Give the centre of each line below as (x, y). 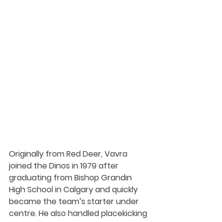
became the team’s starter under (75, 202)
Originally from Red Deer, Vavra (69, 154)
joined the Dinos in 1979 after (65, 166)
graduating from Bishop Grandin (71, 178)
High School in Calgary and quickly (74, 190)
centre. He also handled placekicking (79, 214)
